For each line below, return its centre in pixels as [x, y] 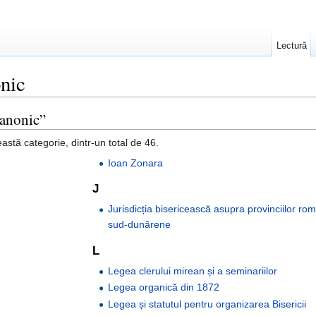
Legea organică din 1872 [164, 287]
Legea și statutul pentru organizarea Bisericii [207, 304]
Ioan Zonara [136, 163]
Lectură [291, 45]
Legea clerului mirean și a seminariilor [193, 271]
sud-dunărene [140, 225]
